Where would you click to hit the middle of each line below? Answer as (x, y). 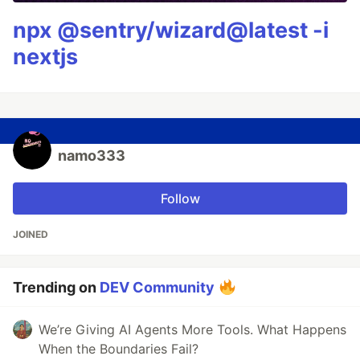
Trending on (56, 287)
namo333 (92, 155)
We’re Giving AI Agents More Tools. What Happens (192, 329)
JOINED (31, 234)
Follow (180, 198)
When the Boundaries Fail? (119, 349)
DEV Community (157, 287)
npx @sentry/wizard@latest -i (171, 30)
